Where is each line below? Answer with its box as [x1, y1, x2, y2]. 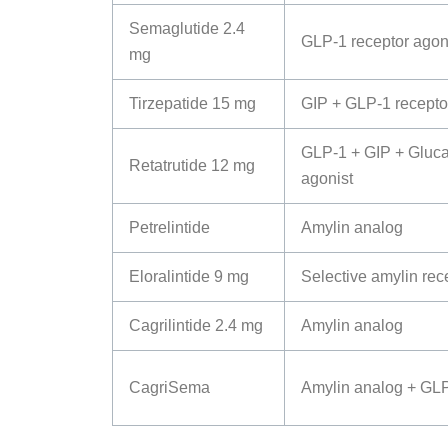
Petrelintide [129, 219, 210, 237]
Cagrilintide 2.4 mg [129, 317, 263, 335]
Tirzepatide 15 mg [129, 95, 256, 113]
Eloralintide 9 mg [129, 268, 249, 286]
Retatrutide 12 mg [129, 157, 255, 175]
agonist [301, 170, 353, 188]
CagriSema [129, 379, 210, 397]
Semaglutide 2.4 [129, 20, 245, 38]
